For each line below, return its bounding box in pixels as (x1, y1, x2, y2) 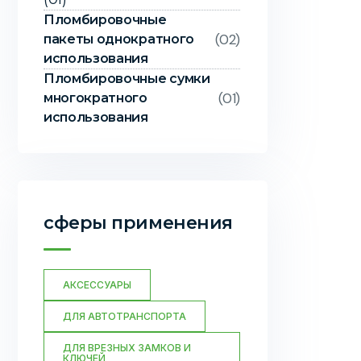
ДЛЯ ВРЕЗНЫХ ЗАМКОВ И (63, 342, 191, 354)
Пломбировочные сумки (44, 71, 210, 86)
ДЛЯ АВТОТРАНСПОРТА (63, 310, 186, 322)
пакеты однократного (44, 31, 194, 47)
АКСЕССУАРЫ (63, 279, 131, 291)
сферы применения (44, 212, 233, 234)
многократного (44, 90, 147, 106)
